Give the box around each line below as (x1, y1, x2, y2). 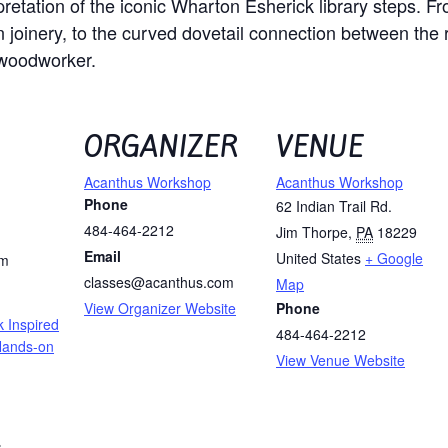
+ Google (365, 248, 424, 269)
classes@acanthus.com (84, 272, 235, 293)
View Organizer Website (84, 298, 237, 319)
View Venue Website (276, 350, 406, 371)
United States (276, 248, 362, 269)
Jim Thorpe (276, 222, 349, 243)
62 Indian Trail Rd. (276, 196, 393, 217)
